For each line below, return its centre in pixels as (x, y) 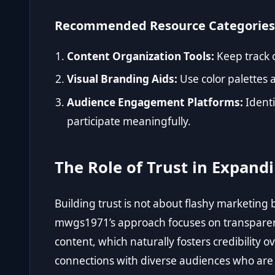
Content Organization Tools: (141, 56)
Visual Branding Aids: (122, 79)
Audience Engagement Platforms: (155, 102)
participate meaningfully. (129, 121)
